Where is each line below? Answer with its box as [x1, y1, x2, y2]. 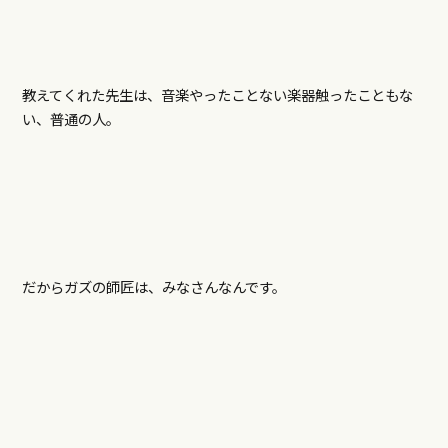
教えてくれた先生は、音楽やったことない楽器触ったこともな [21, 84, 413, 106]
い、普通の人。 [21, 108, 120, 130]
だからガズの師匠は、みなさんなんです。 [21, 276, 286, 298]
